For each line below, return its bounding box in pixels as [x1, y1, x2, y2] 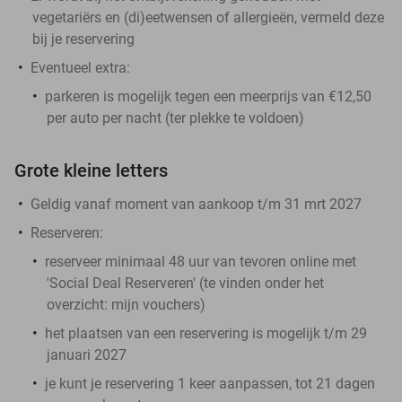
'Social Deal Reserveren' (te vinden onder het [47, 274, 324, 292]
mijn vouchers [111, 295, 200, 313]
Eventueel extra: [31, 58, 130, 76]
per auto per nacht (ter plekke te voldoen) [47, 109, 304, 127]
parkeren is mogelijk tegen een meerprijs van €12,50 [45, 87, 371, 105]
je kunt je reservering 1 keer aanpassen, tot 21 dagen [45, 374, 375, 392]
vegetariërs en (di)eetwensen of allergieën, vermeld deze [32, 8, 384, 26]
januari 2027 [47, 345, 127, 363]
